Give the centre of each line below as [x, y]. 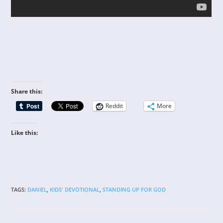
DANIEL [37, 189]
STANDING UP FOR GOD [134, 189]
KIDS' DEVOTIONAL [75, 189]
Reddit [114, 106]
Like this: [25, 132]
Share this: [27, 91]
